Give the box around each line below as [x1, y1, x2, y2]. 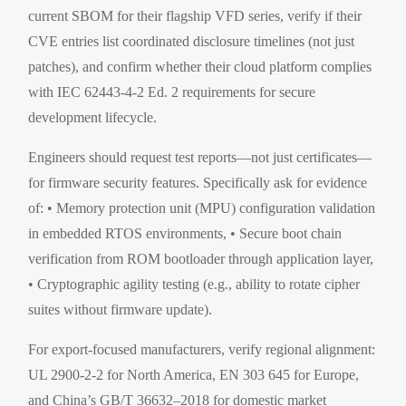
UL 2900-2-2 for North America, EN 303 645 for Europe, [28, 366, 360, 382]
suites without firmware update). [28, 301, 213, 317]
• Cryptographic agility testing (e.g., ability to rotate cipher [28, 275, 361, 292]
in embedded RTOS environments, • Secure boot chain [28, 225, 343, 241]
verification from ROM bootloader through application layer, [28, 250, 374, 266]
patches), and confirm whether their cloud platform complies [28, 58, 372, 74]
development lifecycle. [28, 109, 158, 125]
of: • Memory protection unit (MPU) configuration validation [28, 199, 376, 216]
